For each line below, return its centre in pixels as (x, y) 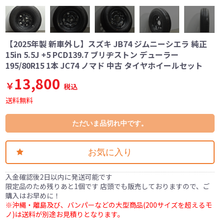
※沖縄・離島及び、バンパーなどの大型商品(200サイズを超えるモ (109, 205)
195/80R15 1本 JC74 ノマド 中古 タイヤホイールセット (104, 65)
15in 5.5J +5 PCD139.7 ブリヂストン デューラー (92, 54)
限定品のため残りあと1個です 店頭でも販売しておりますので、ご (108, 186)
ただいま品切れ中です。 (110, 123)
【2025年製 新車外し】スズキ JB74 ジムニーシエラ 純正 (106, 43)
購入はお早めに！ (33, 195)
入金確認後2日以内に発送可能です (59, 177)
